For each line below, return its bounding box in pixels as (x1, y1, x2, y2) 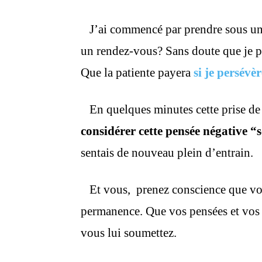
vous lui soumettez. (81, 226, 177, 240)
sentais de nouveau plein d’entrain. (81, 146, 256, 160)
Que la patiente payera (81, 65, 194, 80)
